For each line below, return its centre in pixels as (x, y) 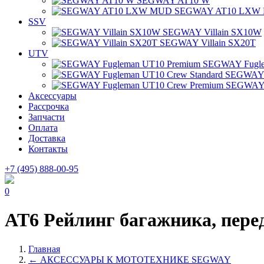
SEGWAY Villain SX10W (212, 32)
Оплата (43, 128)
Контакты (48, 149)
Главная (44, 249)
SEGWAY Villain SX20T (208, 43)
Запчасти (47, 117)
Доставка (47, 138)
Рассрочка (49, 106)
